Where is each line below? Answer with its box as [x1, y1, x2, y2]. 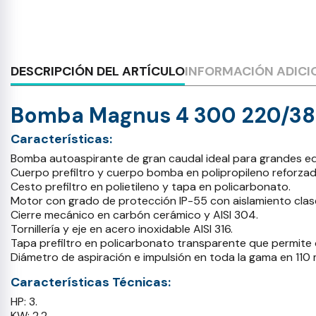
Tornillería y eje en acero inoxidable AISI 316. [11, 221, 233, 236]
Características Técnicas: [11, 274, 171, 291]
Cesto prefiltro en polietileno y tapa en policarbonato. [11, 179, 291, 194]
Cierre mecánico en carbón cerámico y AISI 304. [11, 207, 258, 222]
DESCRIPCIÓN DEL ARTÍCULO [11, 63, 185, 80]
